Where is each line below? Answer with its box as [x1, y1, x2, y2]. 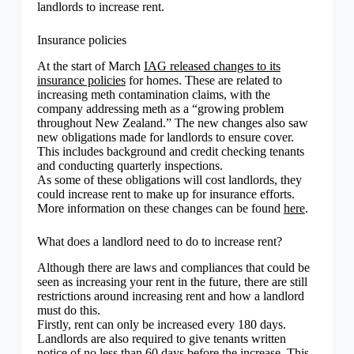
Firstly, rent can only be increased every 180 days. [36, 317, 286, 331]
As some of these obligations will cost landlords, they [36, 173, 302, 187]
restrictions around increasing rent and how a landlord [36, 288, 304, 303]
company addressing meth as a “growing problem [36, 102, 284, 116]
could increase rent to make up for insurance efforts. [36, 187, 295, 201]
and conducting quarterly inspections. [36, 159, 223, 173]
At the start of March [36, 59, 144, 73]
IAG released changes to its [143, 59, 281, 73]
